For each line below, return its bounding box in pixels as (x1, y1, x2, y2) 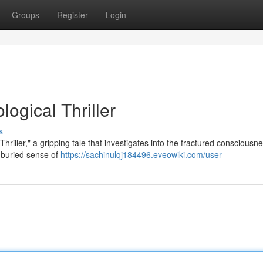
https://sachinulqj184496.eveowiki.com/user (60, 149, 222, 160)
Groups (12, 9, 39, 21)
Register (57, 9, 88, 21)
